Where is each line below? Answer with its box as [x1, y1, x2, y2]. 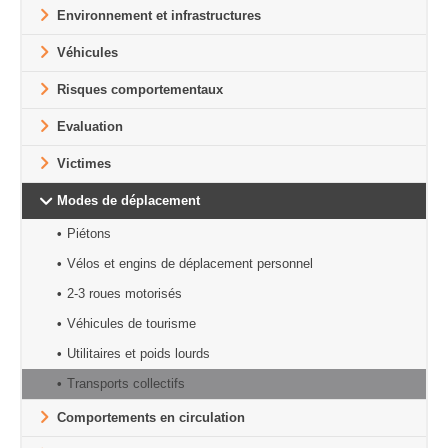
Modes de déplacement [57, 192, 200, 208]
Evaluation [57, 118, 123, 134]
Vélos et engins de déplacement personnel [67, 255, 313, 271]
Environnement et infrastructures [57, 7, 261, 23]
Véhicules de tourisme [67, 315, 196, 331]
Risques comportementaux [57, 81, 223, 97]
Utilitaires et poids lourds [67, 345, 210, 361]
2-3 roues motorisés [67, 285, 182, 301]
